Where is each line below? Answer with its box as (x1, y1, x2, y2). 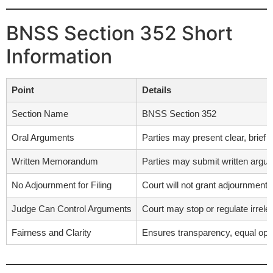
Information (6, 44, 112, 69)
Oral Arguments (12, 132, 74, 143)
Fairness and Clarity (12, 227, 91, 238)
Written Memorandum (12, 156, 98, 167)
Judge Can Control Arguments (12, 204, 132, 214)
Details (142, 85, 171, 96)
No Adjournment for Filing (12, 180, 112, 191)
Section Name (12, 108, 68, 119)
